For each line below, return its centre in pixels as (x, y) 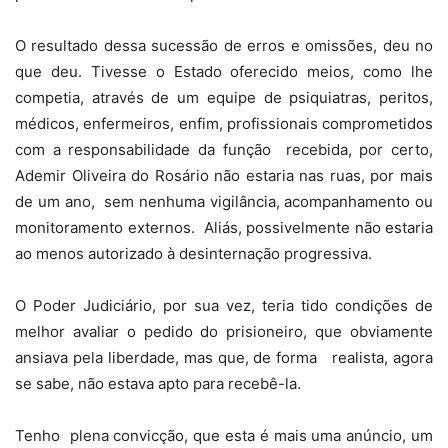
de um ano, (55, 202)
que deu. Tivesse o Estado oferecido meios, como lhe (224, 72)
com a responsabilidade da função (143, 150)
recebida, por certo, (359, 150)
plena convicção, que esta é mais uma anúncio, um (251, 436)
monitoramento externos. (105, 228)
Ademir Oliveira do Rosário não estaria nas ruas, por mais (224, 176)
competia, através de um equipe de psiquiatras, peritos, (224, 98)
